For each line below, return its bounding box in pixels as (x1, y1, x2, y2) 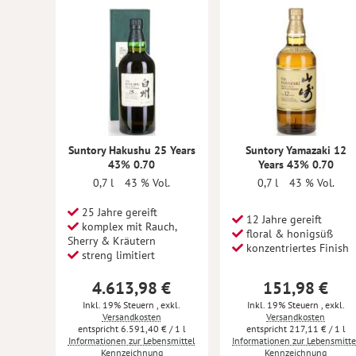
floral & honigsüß (242, 226, 333, 241)
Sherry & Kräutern (68, 233, 156, 248)
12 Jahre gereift (242, 211, 322, 226)
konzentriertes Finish (242, 240, 349, 255)
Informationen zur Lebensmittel (68, 334, 195, 346)
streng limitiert (79, 247, 155, 262)
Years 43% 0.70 (257, 157, 334, 172)
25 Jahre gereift (79, 204, 157, 219)
